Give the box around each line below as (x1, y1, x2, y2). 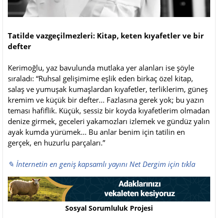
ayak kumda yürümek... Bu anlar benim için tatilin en (8, 127, 185, 137)
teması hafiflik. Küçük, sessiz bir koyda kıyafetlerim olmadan (8, 105, 210, 115)
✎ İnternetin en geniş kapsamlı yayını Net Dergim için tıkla (8, 159, 195, 169)
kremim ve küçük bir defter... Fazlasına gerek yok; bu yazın (8, 94, 204, 105)
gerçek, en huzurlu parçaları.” (8, 137, 105, 147)
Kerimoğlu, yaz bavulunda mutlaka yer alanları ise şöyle (8, 62, 194, 73)
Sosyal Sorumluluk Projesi (65, 203, 153, 213)
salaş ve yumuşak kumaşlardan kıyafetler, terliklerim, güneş (8, 84, 208, 94)
